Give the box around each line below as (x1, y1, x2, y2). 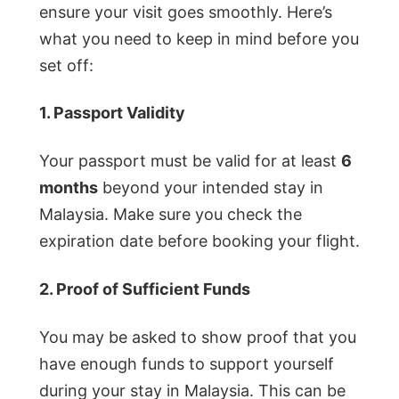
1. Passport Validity (39, 103, 185, 123)
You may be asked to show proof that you (39, 328, 356, 347)
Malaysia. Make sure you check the (39, 205, 302, 224)
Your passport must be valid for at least (39, 151, 341, 171)
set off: (39, 55, 94, 75)
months (39, 178, 98, 198)
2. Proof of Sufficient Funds (39, 280, 250, 299)
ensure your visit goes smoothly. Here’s (39, 2, 332, 21)
